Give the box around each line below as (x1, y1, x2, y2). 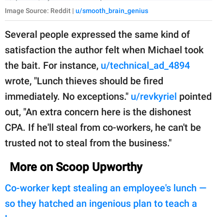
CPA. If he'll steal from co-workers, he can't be (5, 122, 201, 134)
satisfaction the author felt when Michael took (5, 44, 203, 56)
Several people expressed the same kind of (5, 29, 190, 41)
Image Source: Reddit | (5, 7, 76, 15)
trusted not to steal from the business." (5, 137, 171, 149)
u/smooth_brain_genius (76, 7, 148, 15)
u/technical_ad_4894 (101, 60, 190, 72)
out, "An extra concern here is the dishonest (5, 106, 191, 118)
